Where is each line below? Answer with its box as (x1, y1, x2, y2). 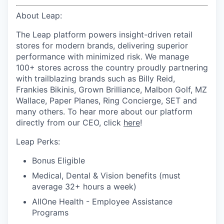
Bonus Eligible (32, 155, 85, 165)
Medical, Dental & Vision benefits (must (32, 170, 180, 180)
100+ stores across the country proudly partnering (16, 62, 208, 72)
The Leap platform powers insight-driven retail (16, 29, 192, 39)
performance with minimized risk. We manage (16, 51, 189, 61)
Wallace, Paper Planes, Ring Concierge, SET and (16, 95, 197, 105)
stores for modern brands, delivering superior (16, 40, 188, 50)
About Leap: (16, 10, 62, 20)
